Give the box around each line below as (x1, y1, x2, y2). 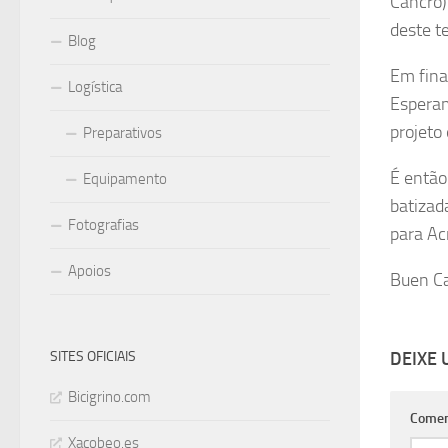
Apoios (68, 262, 111, 280)
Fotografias (68, 216, 139, 234)
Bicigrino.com (68, 388, 151, 406)
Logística (68, 78, 122, 96)
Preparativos (83, 124, 162, 142)
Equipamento (83, 170, 167, 188)
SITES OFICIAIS (50, 348, 136, 365)
